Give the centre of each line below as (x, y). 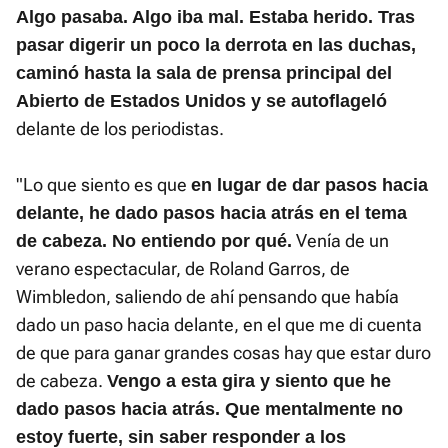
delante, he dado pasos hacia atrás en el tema (211, 213)
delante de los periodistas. (120, 129)
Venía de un (340, 241)
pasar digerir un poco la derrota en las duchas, (216, 45)
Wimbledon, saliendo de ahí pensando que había (207, 297)
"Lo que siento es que (103, 185)
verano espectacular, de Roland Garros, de (183, 269)
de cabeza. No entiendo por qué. (154, 241)
